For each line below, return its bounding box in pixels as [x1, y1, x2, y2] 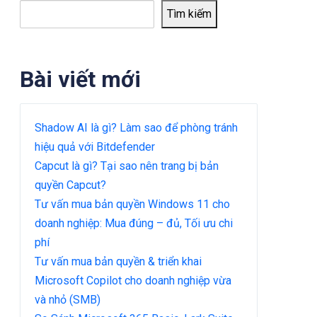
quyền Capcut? [35, 178, 106, 192]
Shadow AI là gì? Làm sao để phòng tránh [35, 120, 238, 134]
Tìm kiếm [167, 7, 212, 21]
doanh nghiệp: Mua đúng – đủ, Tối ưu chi [35, 216, 233, 230]
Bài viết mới [20, 65, 141, 93]
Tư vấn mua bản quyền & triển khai [35, 254, 202, 268]
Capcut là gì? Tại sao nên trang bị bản [35, 158, 219, 173]
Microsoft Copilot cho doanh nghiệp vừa [35, 273, 231, 287]
